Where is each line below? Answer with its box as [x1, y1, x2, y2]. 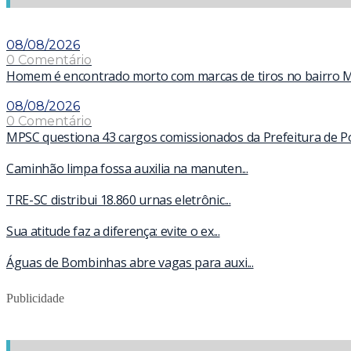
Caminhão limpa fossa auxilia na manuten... [6, 159, 248, 177]
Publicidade [6, 291, 64, 305]
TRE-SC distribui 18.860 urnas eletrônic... [6, 190, 231, 208]
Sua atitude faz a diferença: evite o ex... [6, 222, 220, 240]
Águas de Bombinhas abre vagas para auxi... [6, 253, 254, 271]
